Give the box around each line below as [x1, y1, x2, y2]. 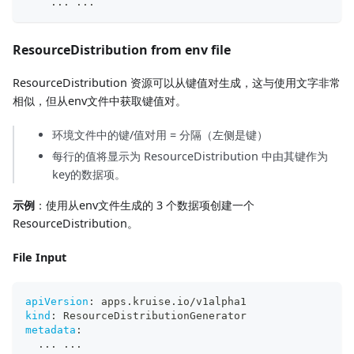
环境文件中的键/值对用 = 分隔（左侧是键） [52, 126, 268, 142]
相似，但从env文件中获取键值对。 [13, 92, 186, 108]
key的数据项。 [52, 166, 126, 182]
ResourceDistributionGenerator [57, 309, 247, 322]
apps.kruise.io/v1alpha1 [95, 295, 247, 307]
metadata [25, 323, 76, 336]
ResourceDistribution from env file [13, 40, 231, 58]
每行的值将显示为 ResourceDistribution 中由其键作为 [52, 148, 328, 164]
